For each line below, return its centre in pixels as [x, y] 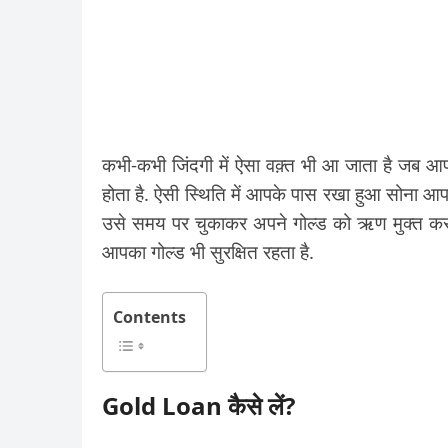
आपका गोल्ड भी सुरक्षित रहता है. [208, 251]
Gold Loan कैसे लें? [198, 405]
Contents [149, 317]
